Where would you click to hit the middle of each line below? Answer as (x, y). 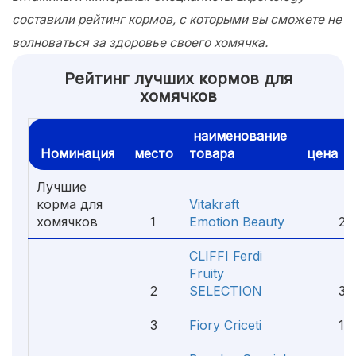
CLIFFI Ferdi (226, 256)
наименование (238, 136)
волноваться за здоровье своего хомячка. (140, 43)
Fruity (207, 273)
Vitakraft (214, 204)
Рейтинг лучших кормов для (178, 79)
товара (212, 153)
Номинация (75, 153)
